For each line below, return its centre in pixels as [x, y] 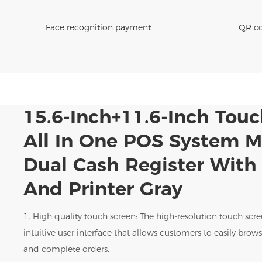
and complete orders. [67, 249]
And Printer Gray [103, 188]
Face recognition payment [98, 27]
